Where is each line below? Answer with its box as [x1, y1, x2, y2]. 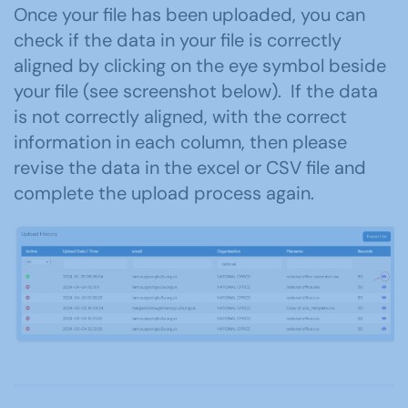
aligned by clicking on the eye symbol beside [14, 54, 386, 78]
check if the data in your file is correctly [14, 28, 342, 53]
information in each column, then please [14, 130, 347, 155]
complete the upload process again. [14, 181, 314, 206]
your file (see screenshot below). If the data [14, 79, 378, 104]
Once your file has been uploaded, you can [14, 3, 365, 27]
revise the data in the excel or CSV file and [14, 156, 366, 180]
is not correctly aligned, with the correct [14, 105, 347, 129]
